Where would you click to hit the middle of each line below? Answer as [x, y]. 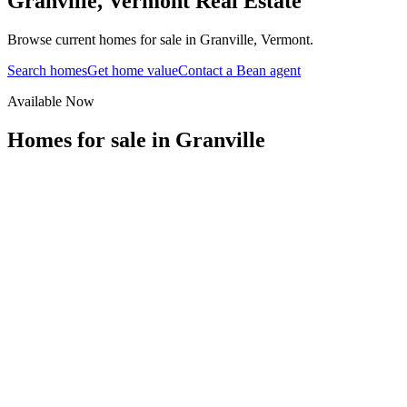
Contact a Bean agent [239, 70]
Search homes [47, 70]
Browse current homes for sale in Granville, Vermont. [160, 39]
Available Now [51, 101]
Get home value [133, 70]
